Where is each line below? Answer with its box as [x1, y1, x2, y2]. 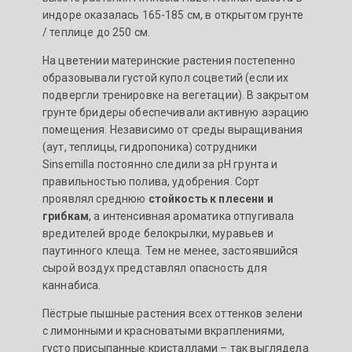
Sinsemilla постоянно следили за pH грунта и [42, 158, 278, 171]
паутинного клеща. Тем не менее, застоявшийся [42, 244, 299, 258]
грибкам [42, 210, 90, 223]
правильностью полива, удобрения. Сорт [42, 175, 260, 189]
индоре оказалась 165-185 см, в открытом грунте [42, 9, 303, 22]
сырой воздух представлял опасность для [42, 262, 267, 275]
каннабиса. [42, 279, 101, 292]
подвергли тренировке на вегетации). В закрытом [42, 89, 309, 102]
